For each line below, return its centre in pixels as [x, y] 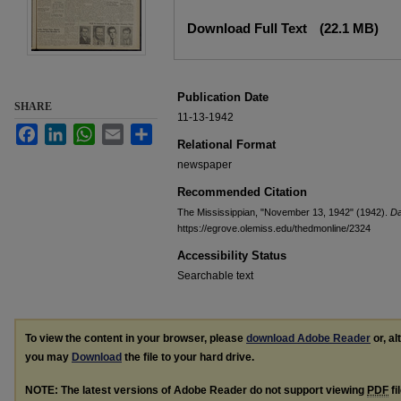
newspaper [205, 165]
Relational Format [226, 145]
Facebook [62, 131]
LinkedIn [87, 131]
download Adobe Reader [308, 338]
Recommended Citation [242, 192]
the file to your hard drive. [188, 357]
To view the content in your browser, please [136, 338]
